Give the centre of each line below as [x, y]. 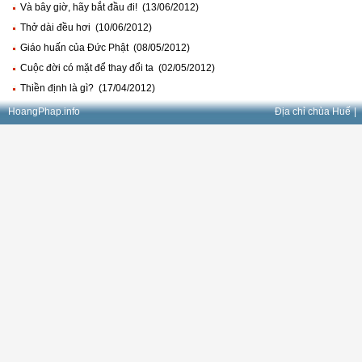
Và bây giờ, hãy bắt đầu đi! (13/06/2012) [109, 8]
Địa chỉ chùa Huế [313, 112]
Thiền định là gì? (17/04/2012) [88, 88]
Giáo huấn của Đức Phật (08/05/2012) [105, 48]
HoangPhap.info [44, 112]
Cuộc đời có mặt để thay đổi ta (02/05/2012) [118, 68]
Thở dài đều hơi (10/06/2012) [86, 28]
